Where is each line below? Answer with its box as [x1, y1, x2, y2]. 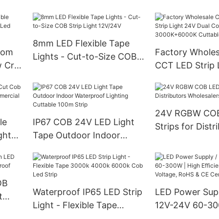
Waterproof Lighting [32, 143, 116, 154]
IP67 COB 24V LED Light [32, 117, 134, 128]
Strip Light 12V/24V [32, 65, 113, 75]
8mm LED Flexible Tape [32, 38, 130, 49]
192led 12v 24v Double [32, 3, 126, 14]
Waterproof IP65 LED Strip [32, 187, 142, 197]
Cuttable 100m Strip [32, 156, 115, 167]
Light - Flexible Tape [32, 200, 117, 211]
